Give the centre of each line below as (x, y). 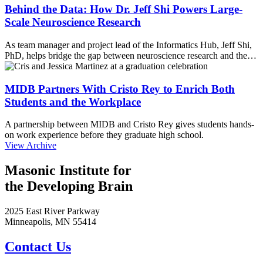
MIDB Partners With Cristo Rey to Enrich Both (120, 89)
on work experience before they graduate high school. (104, 135)
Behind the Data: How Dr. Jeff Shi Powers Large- (124, 9)
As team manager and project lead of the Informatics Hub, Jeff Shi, (128, 45)
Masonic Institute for (70, 171)
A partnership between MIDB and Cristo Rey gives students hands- (129, 124)
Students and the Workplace (73, 102)
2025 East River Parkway (52, 211)
